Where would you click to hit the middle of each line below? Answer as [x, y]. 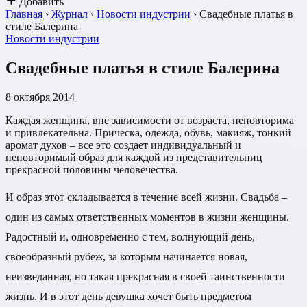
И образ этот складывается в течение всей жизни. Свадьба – [146, 197]
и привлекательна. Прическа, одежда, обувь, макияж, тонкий [148, 132]
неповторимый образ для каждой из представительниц [134, 157]
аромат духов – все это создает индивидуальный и [123, 145]
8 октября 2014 [40, 97]
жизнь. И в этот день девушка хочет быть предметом [128, 296]
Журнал [70, 14]
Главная [24, 14]
